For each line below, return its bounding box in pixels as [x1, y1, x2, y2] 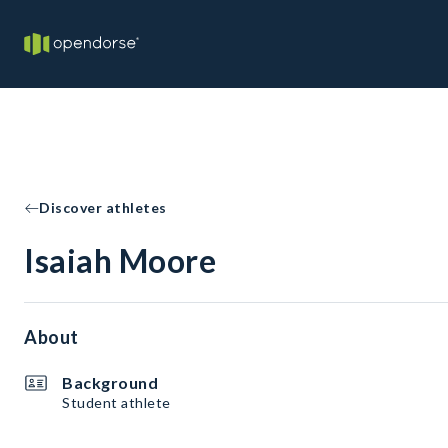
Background [62, 373, 158, 392]
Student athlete [62, 394, 171, 411]
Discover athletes [39, 199, 167, 216]
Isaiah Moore [24, 241, 216, 280]
